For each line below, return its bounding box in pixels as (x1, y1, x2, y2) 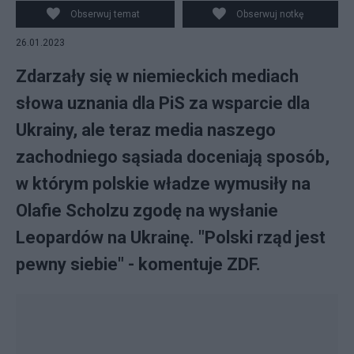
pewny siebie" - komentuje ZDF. (16, 254, 261, 274)
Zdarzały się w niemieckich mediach (16, 66, 299, 86)
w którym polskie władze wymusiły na (16, 174, 311, 194)
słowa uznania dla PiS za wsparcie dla (16, 93, 310, 113)
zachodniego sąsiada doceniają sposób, (16, 147, 330, 167)
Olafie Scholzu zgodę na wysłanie (16, 201, 278, 220)
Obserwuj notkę (236, 9, 304, 20)
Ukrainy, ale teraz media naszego (16, 120, 276, 140)
